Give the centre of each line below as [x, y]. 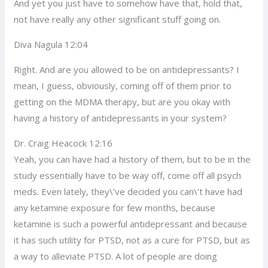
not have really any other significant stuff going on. [118, 19]
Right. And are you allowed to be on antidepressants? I [127, 69]
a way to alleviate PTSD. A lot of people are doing [116, 256]
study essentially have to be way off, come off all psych [128, 175]
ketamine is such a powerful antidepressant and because [131, 223]
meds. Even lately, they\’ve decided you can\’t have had [128, 191]
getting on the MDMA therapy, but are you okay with [122, 101]
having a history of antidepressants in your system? [121, 118]
